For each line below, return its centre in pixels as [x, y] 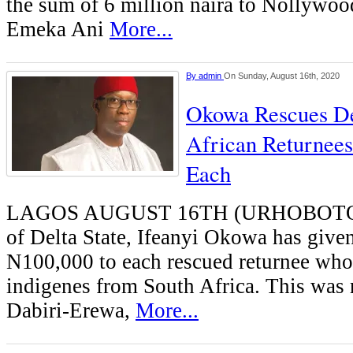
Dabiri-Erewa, [71, 311]
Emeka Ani [58, 30]
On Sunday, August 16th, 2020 [282, 76]
